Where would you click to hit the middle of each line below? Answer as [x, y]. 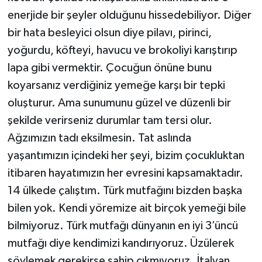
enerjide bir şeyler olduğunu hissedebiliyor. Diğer [129, 15]
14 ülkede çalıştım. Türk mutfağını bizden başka [125, 191]
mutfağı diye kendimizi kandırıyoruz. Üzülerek [120, 244]
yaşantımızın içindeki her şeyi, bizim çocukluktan [126, 156]
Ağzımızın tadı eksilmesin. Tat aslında [99, 138]
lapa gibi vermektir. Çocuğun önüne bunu [109, 68]
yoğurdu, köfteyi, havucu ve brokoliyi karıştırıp [122, 51]
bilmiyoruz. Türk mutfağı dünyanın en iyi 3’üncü [123, 226]
